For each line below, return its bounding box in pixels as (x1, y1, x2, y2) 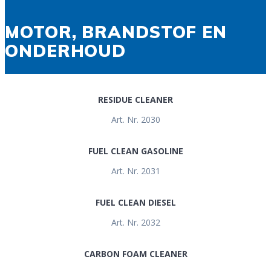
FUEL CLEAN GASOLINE (88, 145, 183, 157)
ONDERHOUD (5, 39, 126, 61)
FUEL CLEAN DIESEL (95, 196, 176, 208)
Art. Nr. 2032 (111, 216, 160, 228)
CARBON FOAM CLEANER (83, 247, 188, 260)
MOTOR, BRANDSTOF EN (5, 21, 227, 42)
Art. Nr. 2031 (111, 165, 160, 177)
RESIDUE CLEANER (98, 93, 173, 105)
